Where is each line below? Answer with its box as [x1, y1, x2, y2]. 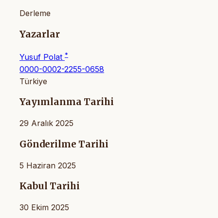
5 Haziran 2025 [19, 160, 76, 170]
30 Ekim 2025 [19, 202, 69, 213]
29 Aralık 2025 [19, 118, 73, 128]
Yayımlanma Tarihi [19, 96, 114, 108]
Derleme [19, 8, 51, 18]
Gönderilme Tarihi [19, 138, 109, 150]
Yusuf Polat [19, 52, 65, 62]
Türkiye [19, 76, 47, 86]
